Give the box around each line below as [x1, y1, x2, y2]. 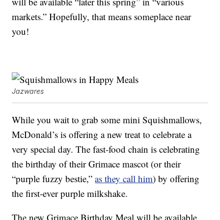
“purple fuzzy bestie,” [12, 172, 95, 185]
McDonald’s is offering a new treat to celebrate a [12, 128, 192, 141]
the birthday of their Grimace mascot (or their [12, 158, 181, 170]
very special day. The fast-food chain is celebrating [12, 143, 200, 156]
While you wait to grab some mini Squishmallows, [12, 113, 202, 126]
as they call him [95, 172, 153, 185]
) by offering [153, 172, 200, 185]
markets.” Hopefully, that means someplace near [12, 10, 192, 23]
